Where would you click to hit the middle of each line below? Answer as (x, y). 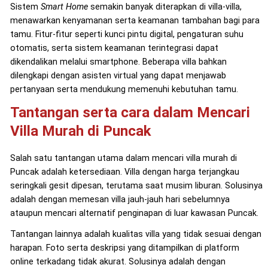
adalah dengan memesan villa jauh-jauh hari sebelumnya (120, 199)
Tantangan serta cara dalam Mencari (130, 112)
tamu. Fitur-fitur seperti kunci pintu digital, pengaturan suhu (127, 34)
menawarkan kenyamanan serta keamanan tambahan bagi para (135, 20)
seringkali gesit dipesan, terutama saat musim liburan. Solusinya (136, 185)
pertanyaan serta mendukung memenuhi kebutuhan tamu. (124, 89)
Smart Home (64, 7)
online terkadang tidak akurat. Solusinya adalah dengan (118, 261)
